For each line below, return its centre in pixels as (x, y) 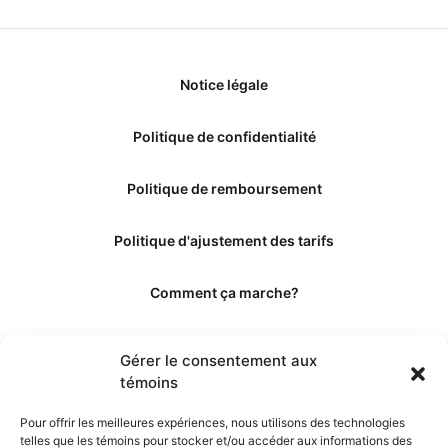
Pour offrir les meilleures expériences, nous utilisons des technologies (212, 422)
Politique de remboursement (224, 189)
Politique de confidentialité (224, 137)
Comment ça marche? (224, 293)
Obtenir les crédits (224, 397)
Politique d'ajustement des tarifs (224, 241)
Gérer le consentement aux (218, 360)
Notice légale (224, 85)
